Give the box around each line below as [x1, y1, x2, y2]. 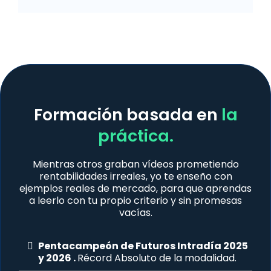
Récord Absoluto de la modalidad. [77, 251, 237, 266]
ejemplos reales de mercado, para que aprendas [19, 181, 252, 196]
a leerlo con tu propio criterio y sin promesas [29, 194, 242, 208]
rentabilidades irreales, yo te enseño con [39, 169, 232, 184]
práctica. [97, 125, 174, 148]
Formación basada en [33, 103, 221, 126]
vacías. [119, 206, 152, 220]
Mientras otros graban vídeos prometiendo [32, 157, 239, 172]
